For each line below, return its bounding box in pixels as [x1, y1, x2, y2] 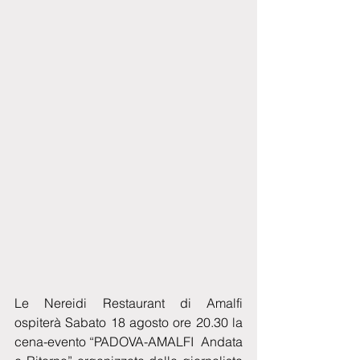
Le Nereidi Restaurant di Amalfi [14, 294, 243, 311]
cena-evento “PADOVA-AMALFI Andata [14, 333, 243, 350]
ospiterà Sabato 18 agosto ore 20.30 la [14, 313, 243, 330]
